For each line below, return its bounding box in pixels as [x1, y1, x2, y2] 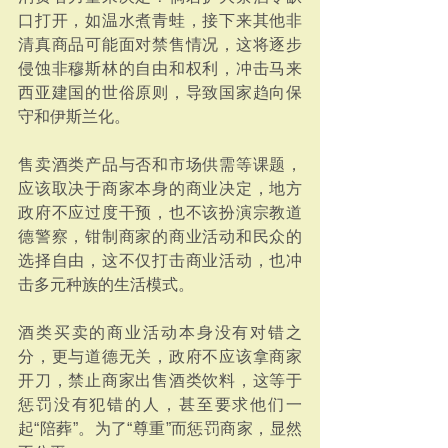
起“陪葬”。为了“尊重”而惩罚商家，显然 [18, 420, 302, 437]
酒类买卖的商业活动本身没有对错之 [18, 324, 302, 341]
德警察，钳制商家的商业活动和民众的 [18, 228, 302, 245]
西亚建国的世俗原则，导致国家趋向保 [18, 84, 302, 101]
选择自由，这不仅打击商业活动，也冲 [18, 252, 302, 269]
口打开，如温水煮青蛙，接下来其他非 [18, 12, 302, 29]
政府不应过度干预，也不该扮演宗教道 [18, 204, 302, 221]
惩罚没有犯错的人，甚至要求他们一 [18, 396, 302, 413]
